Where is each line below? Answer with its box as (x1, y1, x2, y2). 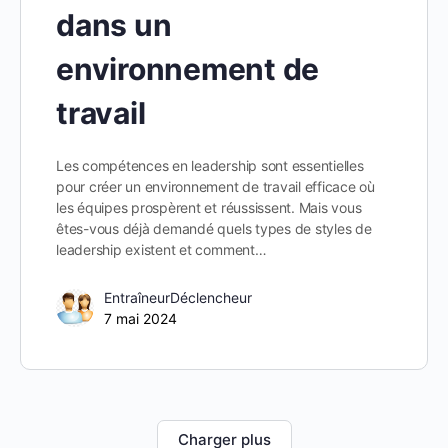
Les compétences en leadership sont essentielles (56, 157, 364, 175)
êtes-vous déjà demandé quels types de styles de (56, 220, 372, 238)
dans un (56, 7, 172, 44)
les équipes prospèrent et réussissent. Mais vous (56, 199, 362, 217)
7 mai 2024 (104, 310, 177, 328)
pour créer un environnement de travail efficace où (56, 178, 376, 196)
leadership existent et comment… (56, 241, 267, 259)
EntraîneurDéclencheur (104, 289, 252, 307)
